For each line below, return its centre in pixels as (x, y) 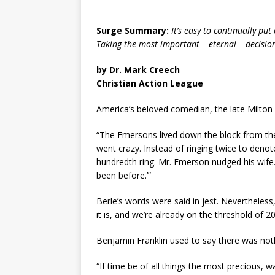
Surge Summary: (133, 31)
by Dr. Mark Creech (138, 70)
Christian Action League (150, 83)
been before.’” (124, 176)
